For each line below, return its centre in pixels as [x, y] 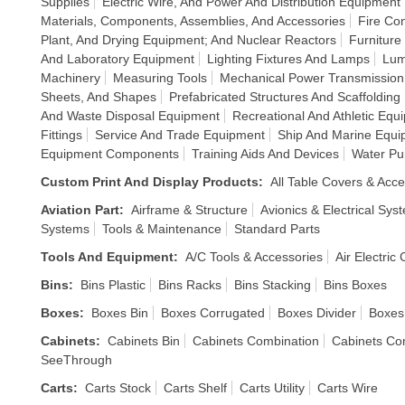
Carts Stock [118, 388]
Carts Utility [272, 388]
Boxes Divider [317, 313]
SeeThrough [76, 360]
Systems [65, 229]
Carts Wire [348, 388]
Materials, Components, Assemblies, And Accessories [193, 21]
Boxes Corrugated [213, 313]
